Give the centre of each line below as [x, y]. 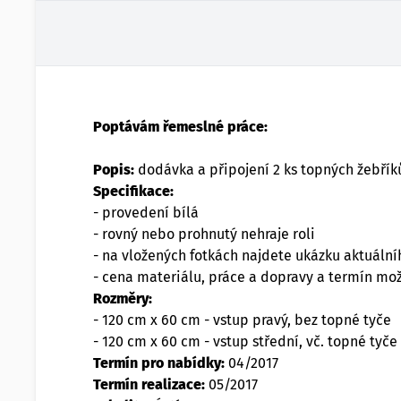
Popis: [114, 170]
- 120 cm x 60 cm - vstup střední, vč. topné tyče [245, 341]
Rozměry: [123, 299]
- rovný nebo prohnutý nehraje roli [204, 234]
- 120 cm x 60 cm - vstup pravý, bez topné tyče [242, 320]
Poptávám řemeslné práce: [180, 127]
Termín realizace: [149, 384]
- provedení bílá [146, 213]
